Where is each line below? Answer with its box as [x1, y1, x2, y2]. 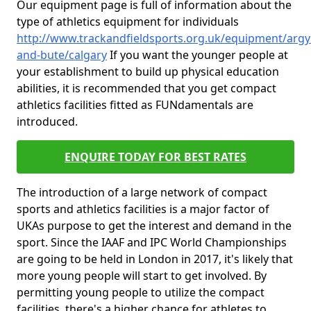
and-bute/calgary [17, 47, 107, 62]
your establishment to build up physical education [17, 64, 279, 79]
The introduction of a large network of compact [17, 185, 267, 200]
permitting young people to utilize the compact [17, 285, 264, 300]
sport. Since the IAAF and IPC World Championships [17, 235, 287, 250]
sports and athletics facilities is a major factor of [17, 201, 269, 217]
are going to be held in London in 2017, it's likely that [17, 251, 293, 267]
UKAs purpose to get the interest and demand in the [17, 218, 292, 233]
